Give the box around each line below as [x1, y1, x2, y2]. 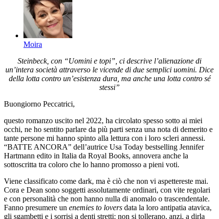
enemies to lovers [69, 203, 122, 212]
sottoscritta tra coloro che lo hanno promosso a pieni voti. [4, 160, 179, 169]
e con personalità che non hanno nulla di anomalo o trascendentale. [4, 195, 210, 203]
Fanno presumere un [4, 203, 69, 212]
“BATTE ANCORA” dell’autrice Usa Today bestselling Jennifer [4, 143, 204, 152]
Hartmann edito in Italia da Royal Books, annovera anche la [4, 152, 188, 160]
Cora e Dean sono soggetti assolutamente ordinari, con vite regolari [4, 186, 210, 195]
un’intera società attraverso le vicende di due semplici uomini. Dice [5, 66, 214, 74]
